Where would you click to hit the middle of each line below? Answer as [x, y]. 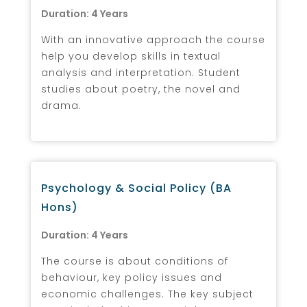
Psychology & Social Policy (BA [136, 188]
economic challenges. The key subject [147, 294]
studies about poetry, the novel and [141, 89]
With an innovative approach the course [153, 39]
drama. [61, 105]
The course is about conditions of [135, 261]
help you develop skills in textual [131, 56]
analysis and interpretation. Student [141, 72]
